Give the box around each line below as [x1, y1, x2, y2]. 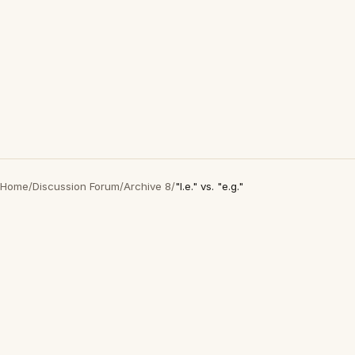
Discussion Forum [32, 180, 120, 193]
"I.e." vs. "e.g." [175, 180, 243, 193]
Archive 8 [124, 180, 171, 193]
